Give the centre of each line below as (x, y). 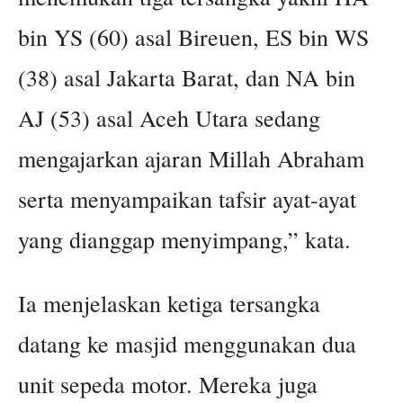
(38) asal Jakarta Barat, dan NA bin (187, 78)
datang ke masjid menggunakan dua (187, 344)
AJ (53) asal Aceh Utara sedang (169, 118)
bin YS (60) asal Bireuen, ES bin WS (193, 37)
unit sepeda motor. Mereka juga (168, 385)
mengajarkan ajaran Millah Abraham (191, 159)
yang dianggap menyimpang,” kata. (184, 240)
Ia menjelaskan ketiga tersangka (169, 304)
